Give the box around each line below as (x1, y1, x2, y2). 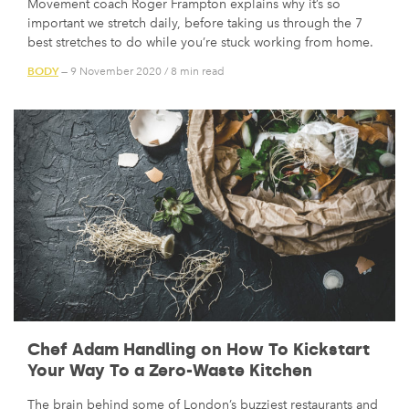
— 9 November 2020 (58, 65, 162, 79)
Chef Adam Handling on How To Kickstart (27, 340, 370, 361)
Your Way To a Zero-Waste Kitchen (27, 361, 312, 382)
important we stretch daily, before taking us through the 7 (27, 15, 362, 31)
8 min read (171, 65, 225, 79)
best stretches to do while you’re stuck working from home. (27, 34, 373, 50)
